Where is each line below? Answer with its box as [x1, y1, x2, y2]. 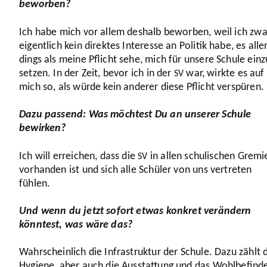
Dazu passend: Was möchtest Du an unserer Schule [19, 109, 252, 121]
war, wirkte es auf [184, 67, 265, 79]
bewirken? [19, 123, 69, 135]
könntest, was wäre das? [19, 219, 135, 231]
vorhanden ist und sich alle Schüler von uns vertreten [19, 164, 252, 176]
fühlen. [19, 178, 53, 190]
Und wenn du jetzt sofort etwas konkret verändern [19, 205, 252, 217]
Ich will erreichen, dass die [19, 150, 138, 162]
